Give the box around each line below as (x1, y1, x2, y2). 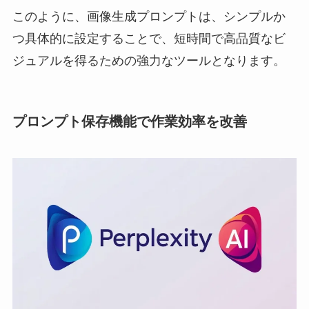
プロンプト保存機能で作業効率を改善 (12, 113, 247, 129)
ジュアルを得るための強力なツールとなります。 (12, 53, 286, 68)
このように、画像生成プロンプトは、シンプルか (12, 9, 286, 23)
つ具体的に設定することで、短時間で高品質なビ (12, 31, 286, 46)
